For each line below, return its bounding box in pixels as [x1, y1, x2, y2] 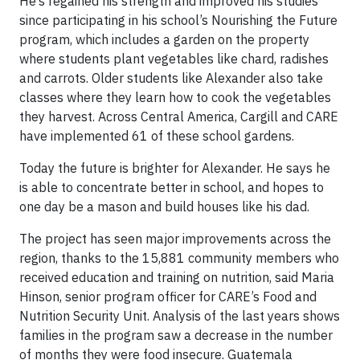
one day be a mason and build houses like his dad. [19, 198, 309, 215]
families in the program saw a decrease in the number [19, 327, 333, 344]
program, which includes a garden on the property [19, 31, 309, 48]
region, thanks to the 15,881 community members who [19, 250, 339, 267]
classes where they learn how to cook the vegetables [19, 89, 331, 106]
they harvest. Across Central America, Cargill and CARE [19, 108, 338, 125]
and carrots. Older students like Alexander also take [19, 70, 323, 87]
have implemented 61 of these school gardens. [19, 128, 294, 145]
